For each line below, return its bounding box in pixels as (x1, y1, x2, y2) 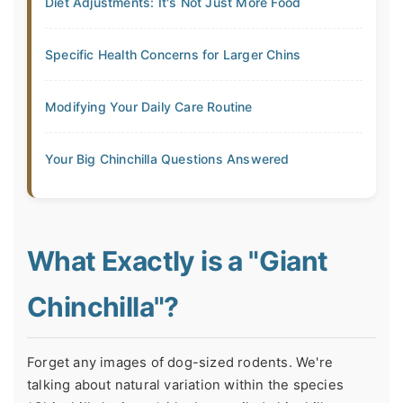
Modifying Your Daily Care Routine (45, 98, 253, 114)
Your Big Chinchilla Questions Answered (45, 150, 290, 166)
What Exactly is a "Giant (27, 244, 328, 277)
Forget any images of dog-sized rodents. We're (27, 354, 334, 371)
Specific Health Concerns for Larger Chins (45, 46, 301, 62)
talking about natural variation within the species (27, 376, 345, 393)
